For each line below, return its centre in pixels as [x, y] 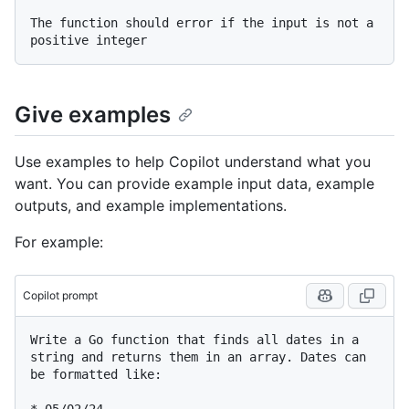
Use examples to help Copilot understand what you [193, 162]
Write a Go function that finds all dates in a [194, 340]
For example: [59, 242]
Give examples [93, 115]
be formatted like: [96, 375]
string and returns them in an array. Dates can [198, 357]
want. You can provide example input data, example [194, 184]
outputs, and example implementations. [151, 206]
